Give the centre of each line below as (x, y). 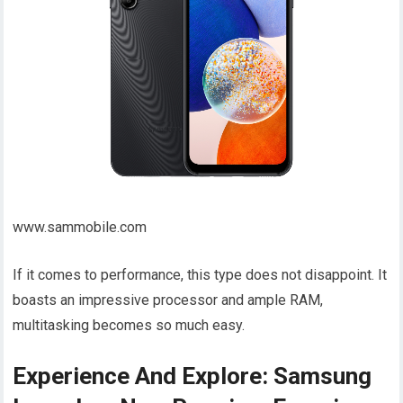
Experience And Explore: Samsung (193, 376)
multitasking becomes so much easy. (129, 325)
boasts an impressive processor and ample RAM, (168, 300)
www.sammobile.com (80, 227)
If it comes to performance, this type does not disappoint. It (200, 274)
